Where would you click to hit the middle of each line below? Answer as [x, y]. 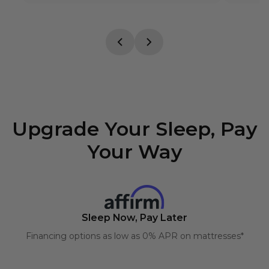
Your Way [134, 152]
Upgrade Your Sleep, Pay [134, 129]
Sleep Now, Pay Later [134, 218]
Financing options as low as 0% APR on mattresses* [134, 236]
